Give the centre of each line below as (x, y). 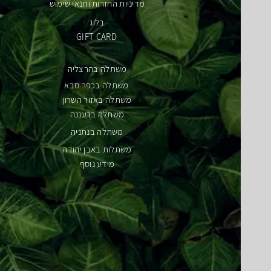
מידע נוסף (97, 163)
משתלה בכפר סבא (96, 85)
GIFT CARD (96, 36)
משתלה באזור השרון (97, 99)
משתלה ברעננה (97, 114)
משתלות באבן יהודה (97, 149)
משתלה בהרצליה (97, 68)
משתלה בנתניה (97, 131)
